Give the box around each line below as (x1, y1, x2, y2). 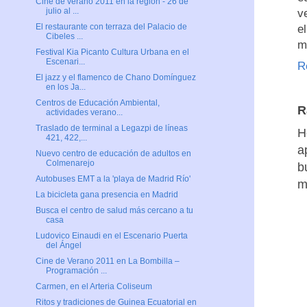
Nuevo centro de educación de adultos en (35, 149, 191, 159)
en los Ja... (45, 82, 86, 93)
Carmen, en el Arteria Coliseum (35, 282, 152, 292)
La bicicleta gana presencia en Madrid (35, 190, 178, 200)
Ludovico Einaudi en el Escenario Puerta (35, 231, 188, 241)
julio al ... (45, 6, 79, 16)
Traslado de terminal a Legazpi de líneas (35, 123, 188, 134)
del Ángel (45, 241, 82, 251)
